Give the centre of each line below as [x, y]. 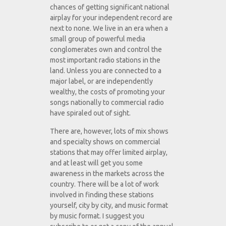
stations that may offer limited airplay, [109, 153]
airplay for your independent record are [111, 18]
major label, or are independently [101, 81]
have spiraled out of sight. [90, 113]
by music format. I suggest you [97, 216]
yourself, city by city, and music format [109, 206]
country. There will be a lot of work [104, 184]
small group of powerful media [98, 39]
